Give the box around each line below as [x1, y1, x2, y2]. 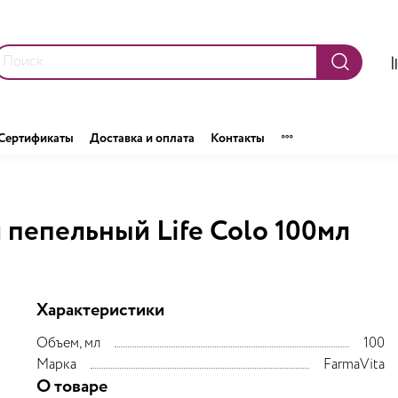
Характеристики [36, 297, 165, 323]
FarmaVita [322, 354, 385, 375]
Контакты [211, 129, 265, 149]
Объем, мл [36, 332, 101, 354]
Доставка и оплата [90, 129, 195, 149]
